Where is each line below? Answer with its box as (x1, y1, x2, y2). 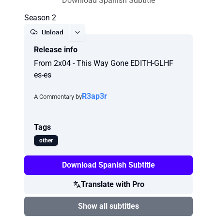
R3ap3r (82, 92, 107, 101)
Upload (42, 29, 63, 36)
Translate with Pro (80, 180, 144, 189)
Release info (34, 45, 77, 54)
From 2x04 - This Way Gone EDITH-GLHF (34, 59, 173, 68)
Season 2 (24, 13, 56, 22)
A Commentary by (34, 93, 82, 100)
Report (102, 46, 123, 54)
